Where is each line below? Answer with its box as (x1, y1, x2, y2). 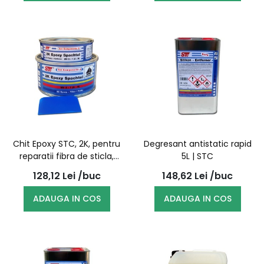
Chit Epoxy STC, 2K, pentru (13, 138, 120, 150)
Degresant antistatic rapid (143, 138, 252, 150)
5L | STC (181, 150, 213, 162)
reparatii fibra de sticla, (19, 150, 114, 162)
